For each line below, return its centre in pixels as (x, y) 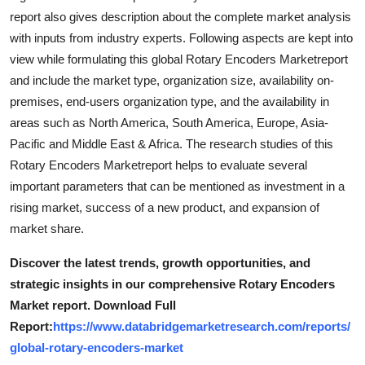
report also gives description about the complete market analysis (180, 16)
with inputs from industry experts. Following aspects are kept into (181, 37)
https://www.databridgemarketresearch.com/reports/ (202, 326)
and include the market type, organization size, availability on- (172, 80)
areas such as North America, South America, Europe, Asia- (169, 122)
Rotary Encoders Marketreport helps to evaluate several (158, 165)
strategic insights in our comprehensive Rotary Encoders (172, 284)
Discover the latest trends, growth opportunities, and (160, 262)
